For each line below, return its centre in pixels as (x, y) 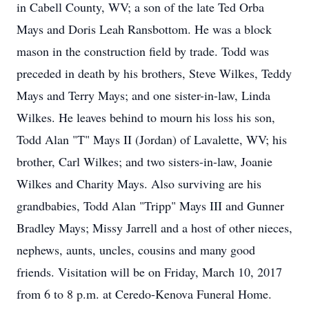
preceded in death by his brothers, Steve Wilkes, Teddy (154, 73)
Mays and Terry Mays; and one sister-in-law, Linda (143, 95)
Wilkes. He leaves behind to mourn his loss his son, (146, 117)
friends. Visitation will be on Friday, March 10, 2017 (149, 272)
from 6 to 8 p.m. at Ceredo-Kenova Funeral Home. (144, 294)
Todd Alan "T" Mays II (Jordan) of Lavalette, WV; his (152, 139)
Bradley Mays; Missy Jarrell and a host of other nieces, (154, 228)
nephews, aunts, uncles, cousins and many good (136, 250)
